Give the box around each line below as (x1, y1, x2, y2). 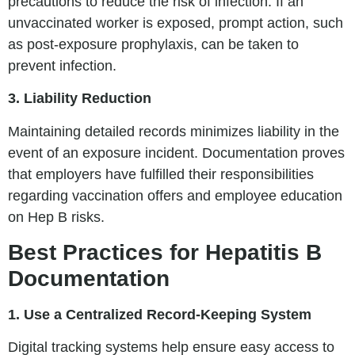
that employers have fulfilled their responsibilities (8, 166, 314, 182)
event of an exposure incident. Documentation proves (8, 144, 345, 161)
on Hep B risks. (8, 208, 105, 225)
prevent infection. (8, 57, 116, 74)
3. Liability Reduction (8, 90, 151, 107)
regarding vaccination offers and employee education (8, 187, 342, 204)
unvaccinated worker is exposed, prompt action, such (8, 14, 343, 31)
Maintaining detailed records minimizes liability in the (8, 123, 339, 139)
